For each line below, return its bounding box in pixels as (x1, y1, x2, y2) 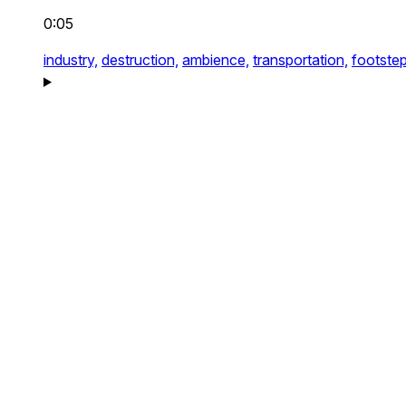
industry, (43, 51, 98, 69)
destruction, (101, 51, 179, 69)
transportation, (253, 51, 348, 69)
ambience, (182, 51, 249, 69)
